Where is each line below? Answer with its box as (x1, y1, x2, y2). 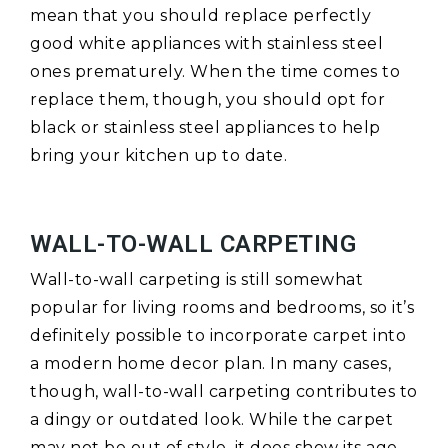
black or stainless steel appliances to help (30, 118, 381, 138)
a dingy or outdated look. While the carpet (30, 410, 393, 430)
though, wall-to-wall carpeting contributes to (30, 382, 418, 402)
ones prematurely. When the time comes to (30, 62, 400, 82)
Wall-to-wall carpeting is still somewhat (30, 270, 363, 290)
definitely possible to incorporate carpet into (30, 326, 406, 346)
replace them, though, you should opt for (30, 90, 385, 110)
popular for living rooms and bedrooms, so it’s (30, 298, 414, 318)
